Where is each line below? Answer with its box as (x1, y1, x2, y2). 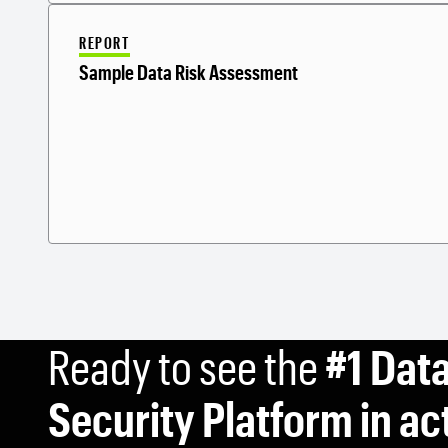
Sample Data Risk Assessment (79, 59, 298, 84)
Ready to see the (48, 337, 325, 394)
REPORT (79, 32, 130, 52)
